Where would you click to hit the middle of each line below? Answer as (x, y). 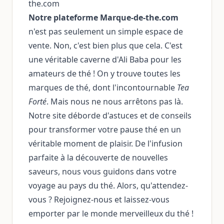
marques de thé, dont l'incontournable (103, 87)
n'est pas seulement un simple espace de (106, 31)
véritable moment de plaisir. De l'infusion (105, 143)
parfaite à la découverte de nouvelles (98, 157)
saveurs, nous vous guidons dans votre (102, 171)
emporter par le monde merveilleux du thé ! (111, 213)
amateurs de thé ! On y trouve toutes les (104, 73)
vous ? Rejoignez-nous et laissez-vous (99, 199)
